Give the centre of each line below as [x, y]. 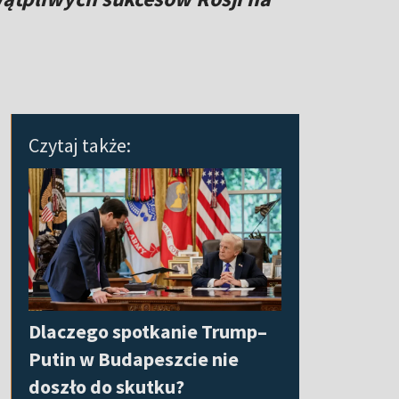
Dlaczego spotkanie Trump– [148, 331]
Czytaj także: [80, 146]
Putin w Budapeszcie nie [134, 358]
